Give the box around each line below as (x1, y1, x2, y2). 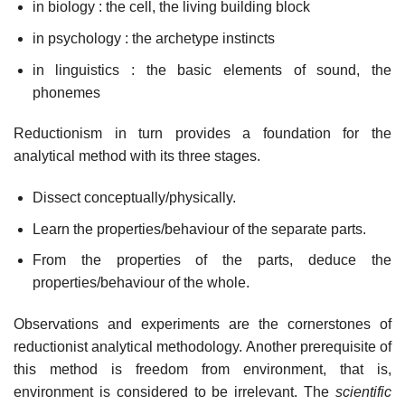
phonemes (32, 84, 100, 100)
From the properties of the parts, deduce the (32, 252, 391, 268)
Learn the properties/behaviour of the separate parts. (32, 221, 366, 237)
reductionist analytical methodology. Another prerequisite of (14, 339, 391, 355)
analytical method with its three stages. (14, 148, 260, 165)
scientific (335, 384, 391, 400)
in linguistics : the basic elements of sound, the (32, 61, 391, 78)
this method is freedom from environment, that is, (14, 362, 391, 378)
